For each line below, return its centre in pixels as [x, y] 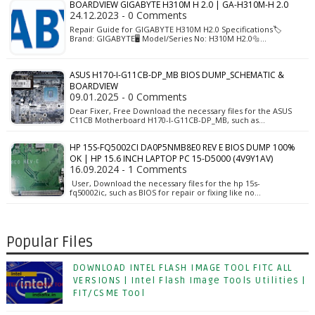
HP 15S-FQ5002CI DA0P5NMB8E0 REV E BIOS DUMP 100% [182, 147]
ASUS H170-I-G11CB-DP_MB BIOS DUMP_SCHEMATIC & [176, 75]
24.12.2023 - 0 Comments [128, 15]
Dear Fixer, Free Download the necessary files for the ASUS [180, 111]
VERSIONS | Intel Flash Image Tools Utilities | [189, 281]
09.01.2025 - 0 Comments [128, 97]
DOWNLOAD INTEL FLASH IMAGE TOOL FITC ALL [182, 268]
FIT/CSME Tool [109, 293]
